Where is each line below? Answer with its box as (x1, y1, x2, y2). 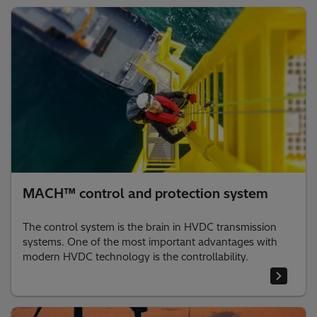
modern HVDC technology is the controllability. (23, 250, 248, 264)
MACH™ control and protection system (23, 185, 268, 202)
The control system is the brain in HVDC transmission (23, 221, 277, 234)
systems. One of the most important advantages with (23, 236, 277, 249)
